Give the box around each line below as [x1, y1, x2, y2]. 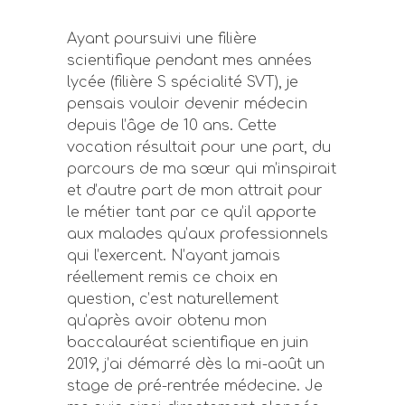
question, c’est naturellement [67, 291, 278, 307]
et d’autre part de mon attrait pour [67, 183, 323, 199]
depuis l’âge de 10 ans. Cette [67, 118, 277, 134]
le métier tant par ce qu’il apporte [67, 204, 316, 221]
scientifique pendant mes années [67, 52, 312, 69]
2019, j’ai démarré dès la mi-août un [67, 356, 325, 372]
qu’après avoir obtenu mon [67, 313, 267, 329]
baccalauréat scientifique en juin [67, 334, 308, 351]
